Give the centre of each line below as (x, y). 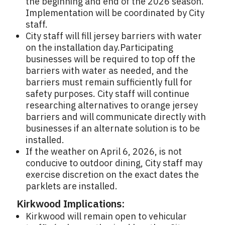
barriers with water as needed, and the (107, 71)
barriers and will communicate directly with (116, 117)
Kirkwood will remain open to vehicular (106, 216)
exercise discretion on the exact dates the (112, 175)
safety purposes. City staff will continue (107, 94)
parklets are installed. (72, 186)
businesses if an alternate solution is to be (113, 129)
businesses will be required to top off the (110, 59)
